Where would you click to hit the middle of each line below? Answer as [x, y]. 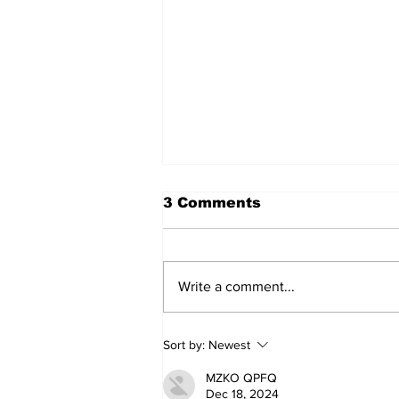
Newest [229, 345]
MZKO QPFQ [241, 378]
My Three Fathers [261, 305]
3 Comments [212, 203]
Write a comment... [236, 287]
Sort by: [184, 345]
